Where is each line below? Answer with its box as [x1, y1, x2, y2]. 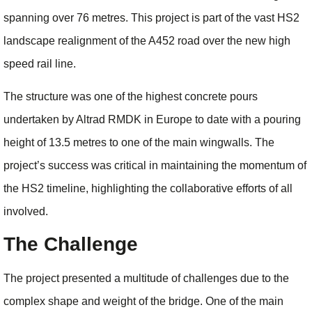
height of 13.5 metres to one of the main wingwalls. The [3, 136, 274, 149]
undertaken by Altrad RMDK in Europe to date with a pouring [3, 114, 301, 126]
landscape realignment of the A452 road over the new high [3, 34, 290, 47]
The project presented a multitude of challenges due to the [3, 272, 289, 285]
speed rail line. [3, 57, 76, 70]
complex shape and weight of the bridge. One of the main [3, 295, 283, 308]
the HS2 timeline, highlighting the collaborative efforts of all [3, 182, 292, 195]
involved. [3, 205, 48, 218]
